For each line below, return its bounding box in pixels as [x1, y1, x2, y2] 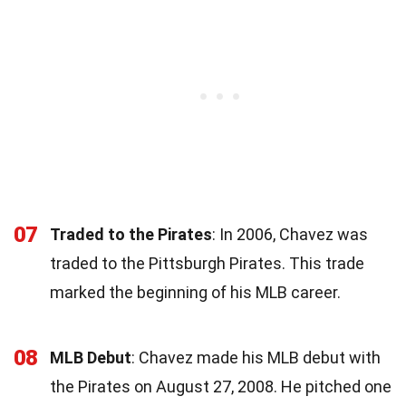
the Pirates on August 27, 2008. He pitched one [50, 376, 391, 396]
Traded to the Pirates [50, 224, 212, 244]
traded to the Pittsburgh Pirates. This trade [50, 253, 364, 273]
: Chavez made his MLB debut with [131, 347, 381, 367]
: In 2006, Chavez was [212, 224, 368, 244]
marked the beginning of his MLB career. [50, 282, 341, 302]
